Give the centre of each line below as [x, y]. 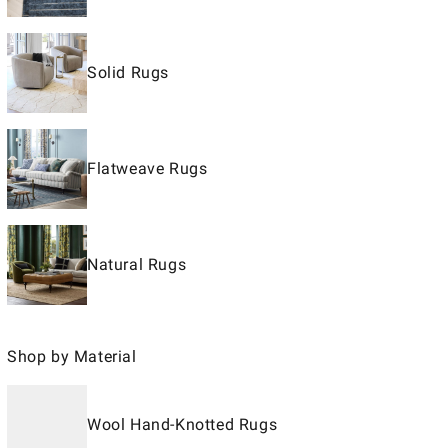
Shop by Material [72, 356]
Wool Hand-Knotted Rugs [182, 424]
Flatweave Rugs [147, 168]
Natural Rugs [137, 264]
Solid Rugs [128, 72]
